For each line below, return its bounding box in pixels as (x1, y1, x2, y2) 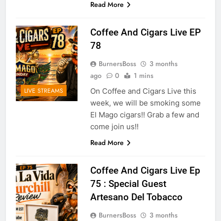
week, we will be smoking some (90, 98, 201, 108)
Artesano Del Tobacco (90, 191, 183, 203)
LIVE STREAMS (24, 86, 63, 96)
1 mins (133, 70, 153, 80)
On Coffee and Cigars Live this (90, 86, 196, 96)
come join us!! (90, 121, 147, 131)
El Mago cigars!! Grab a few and (90, 110, 199, 119)
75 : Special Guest (90, 178, 166, 189)
